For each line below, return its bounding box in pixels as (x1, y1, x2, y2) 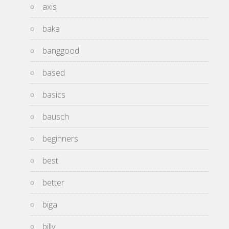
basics (42, 88, 65, 100)
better (42, 176, 64, 188)
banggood (42, 44, 79, 56)
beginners (42, 132, 78, 144)
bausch (42, 110, 69, 122)
